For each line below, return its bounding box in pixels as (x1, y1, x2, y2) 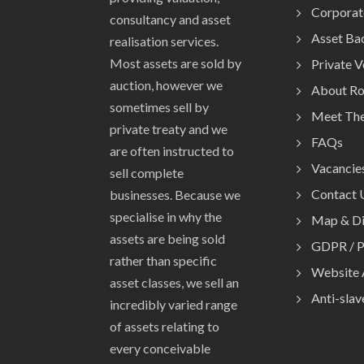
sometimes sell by (110, 99, 209, 115)
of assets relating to (110, 318, 219, 334)
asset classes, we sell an (110, 275, 239, 290)
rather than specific (110, 253, 217, 268)
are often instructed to (110, 143, 234, 158)
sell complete (110, 165, 184, 180)
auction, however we (110, 77, 223, 93)
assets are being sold (110, 231, 225, 246)
